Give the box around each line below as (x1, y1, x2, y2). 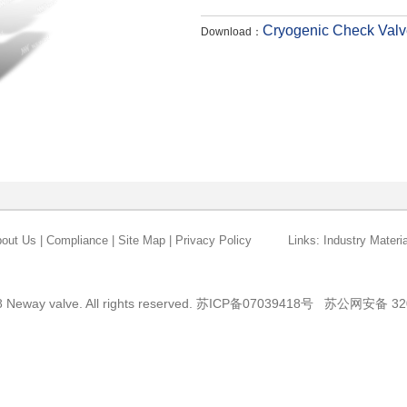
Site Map (118, 233, 165, 248)
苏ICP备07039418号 (195, 296, 313, 312)
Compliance (46, 233, 108, 248)
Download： (201, 25, 263, 38)
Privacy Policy (175, 233, 252, 248)
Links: (288, 233, 320, 248)
